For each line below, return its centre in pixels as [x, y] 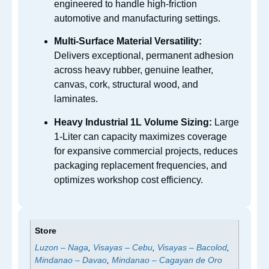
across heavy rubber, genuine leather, [134, 70]
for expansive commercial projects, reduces [146, 151]
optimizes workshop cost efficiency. [128, 180]
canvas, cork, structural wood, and [126, 85]
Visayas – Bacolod [192, 248]
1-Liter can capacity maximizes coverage [141, 136]
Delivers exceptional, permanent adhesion [144, 56]
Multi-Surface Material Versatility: [128, 41]
